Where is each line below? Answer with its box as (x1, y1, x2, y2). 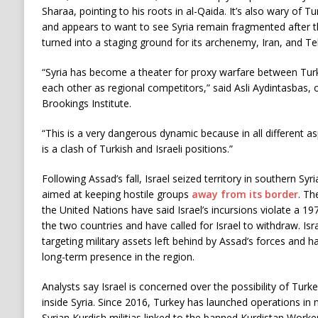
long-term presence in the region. (41, 249, 194, 263)
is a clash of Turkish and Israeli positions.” (41, 141, 233, 155)
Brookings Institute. (41, 96, 131, 110)
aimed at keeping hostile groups (41, 187, 192, 201)
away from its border (191, 187, 298, 201)
